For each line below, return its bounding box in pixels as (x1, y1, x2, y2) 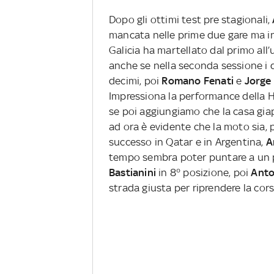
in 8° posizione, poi (156, 166, 251, 179)
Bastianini (109, 166, 156, 179)
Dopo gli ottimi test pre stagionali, (109, 13, 273, 26)
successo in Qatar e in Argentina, (109, 136, 266, 149)
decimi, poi (109, 75, 162, 87)
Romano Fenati (161, 75, 234, 87)
